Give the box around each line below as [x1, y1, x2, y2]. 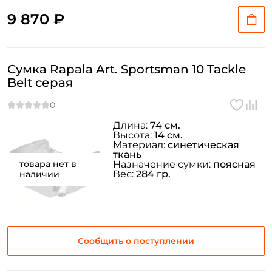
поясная [213, 158, 256, 170]
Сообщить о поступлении [78, 236, 194, 246]
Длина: [113, 120, 150, 131]
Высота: [113, 129, 154, 141]
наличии [19, 169, 59, 180]
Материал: [113, 139, 168, 151]
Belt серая [7, 75, 73, 90]
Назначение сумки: [113, 158, 213, 170]
